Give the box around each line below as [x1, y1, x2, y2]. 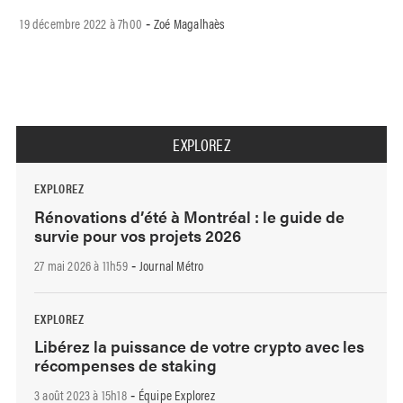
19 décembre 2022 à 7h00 [20, 13, 143, 33]
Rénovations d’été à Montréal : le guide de [34, 204, 345, 228]
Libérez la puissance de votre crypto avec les [34, 335, 364, 358]
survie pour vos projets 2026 [34, 223, 241, 246]
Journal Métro [139, 255, 204, 274]
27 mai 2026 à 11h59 [34, 255, 128, 274]
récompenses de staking [34, 354, 217, 377]
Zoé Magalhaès [154, 13, 226, 33]
